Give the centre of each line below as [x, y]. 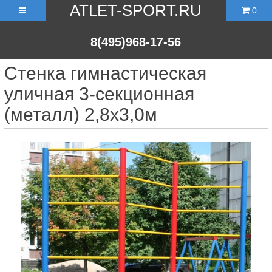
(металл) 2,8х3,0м [81, 114]
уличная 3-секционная [99, 94]
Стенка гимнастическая [105, 73]
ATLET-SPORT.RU [136, 10]
